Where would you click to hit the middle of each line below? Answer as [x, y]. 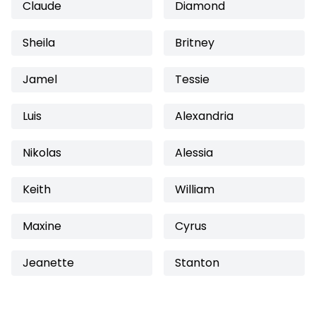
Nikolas [42, 153]
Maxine [42, 226]
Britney [195, 43]
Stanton [197, 263]
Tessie [192, 79]
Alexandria [204, 116]
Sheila [39, 43]
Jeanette [48, 263]
